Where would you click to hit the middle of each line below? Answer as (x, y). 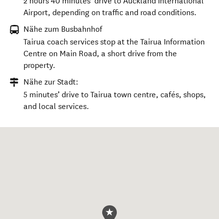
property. (39, 65)
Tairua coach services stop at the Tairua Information (114, 42)
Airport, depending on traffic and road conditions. (110, 12)
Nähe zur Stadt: (51, 82)
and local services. (56, 106)
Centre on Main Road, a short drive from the (100, 54)
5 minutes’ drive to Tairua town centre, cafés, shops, (115, 95)
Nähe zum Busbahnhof (63, 29)
